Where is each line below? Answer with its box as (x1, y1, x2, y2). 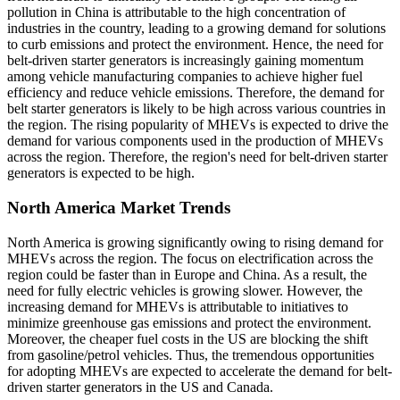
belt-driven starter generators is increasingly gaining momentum (7, 53, 363, 69)
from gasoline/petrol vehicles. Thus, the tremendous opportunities (7, 346, 374, 362)
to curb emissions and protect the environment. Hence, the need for (7, 37, 383, 53)
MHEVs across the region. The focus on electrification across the (7, 250, 373, 266)
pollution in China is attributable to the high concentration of (7, 4, 346, 21)
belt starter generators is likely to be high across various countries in (7, 101, 386, 117)
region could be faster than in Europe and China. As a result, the (7, 266, 367, 282)
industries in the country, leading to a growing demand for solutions (7, 21, 386, 37)
